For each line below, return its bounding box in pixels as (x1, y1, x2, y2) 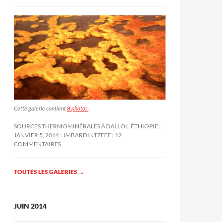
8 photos (67, 104, 88, 112)
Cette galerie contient (14, 104, 67, 112)
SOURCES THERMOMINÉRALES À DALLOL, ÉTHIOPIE (14, 122, 158, 130)
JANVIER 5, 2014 (14, 131, 59, 139)
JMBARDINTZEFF (63, 131, 111, 139)
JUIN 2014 (14, 201, 47, 210)
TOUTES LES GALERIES (14, 167, 78, 175)
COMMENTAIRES (14, 140, 61, 148)
